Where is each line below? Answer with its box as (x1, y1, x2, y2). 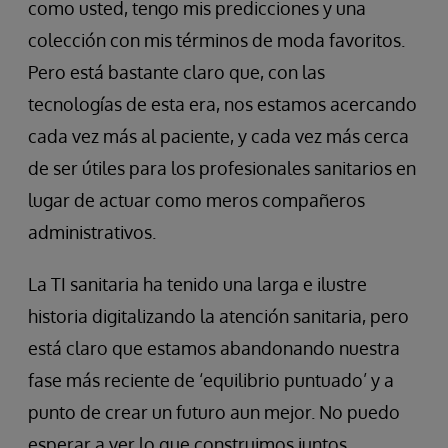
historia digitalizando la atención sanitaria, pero (28, 305, 409, 328)
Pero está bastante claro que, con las (28, 61, 325, 84)
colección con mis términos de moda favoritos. (28, 29, 405, 52)
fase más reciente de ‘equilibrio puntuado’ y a (28, 369, 394, 392)
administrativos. (28, 221, 156, 244)
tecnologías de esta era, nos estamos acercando (28, 93, 417, 116)
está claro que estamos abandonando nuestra (28, 337, 400, 360)
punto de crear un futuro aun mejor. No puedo (28, 401, 400, 424)
